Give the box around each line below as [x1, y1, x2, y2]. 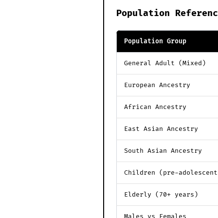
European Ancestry [124, 81, 190, 90]
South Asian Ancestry [124, 147, 202, 155]
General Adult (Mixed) [124, 59, 206, 68]
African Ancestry [124, 103, 186, 111]
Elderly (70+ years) [124, 191, 198, 199]
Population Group [124, 37, 186, 46]
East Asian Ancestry [124, 125, 198, 133]
